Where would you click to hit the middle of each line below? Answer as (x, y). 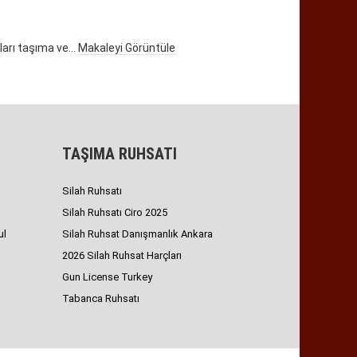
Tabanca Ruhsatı (101, 299)
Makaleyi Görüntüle (127, 48)
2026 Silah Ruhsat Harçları (122, 256)
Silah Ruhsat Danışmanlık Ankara (137, 234)
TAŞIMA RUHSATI (120, 154)
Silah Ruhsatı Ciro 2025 (115, 213)
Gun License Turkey (107, 277)
